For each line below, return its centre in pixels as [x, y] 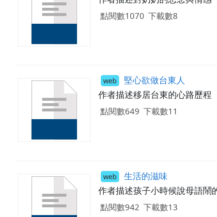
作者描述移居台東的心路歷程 [155, 95]
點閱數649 [120, 111]
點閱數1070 [122, 15]
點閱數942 [120, 207]
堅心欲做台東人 [153, 80]
